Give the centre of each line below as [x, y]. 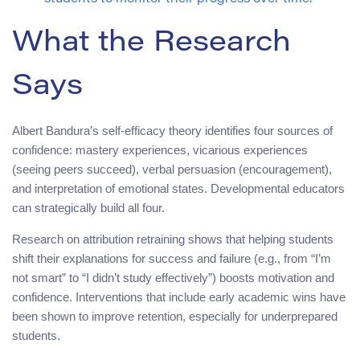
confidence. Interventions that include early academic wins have [179, 297]
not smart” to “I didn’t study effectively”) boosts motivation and [173, 278]
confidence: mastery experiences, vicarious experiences [160, 150]
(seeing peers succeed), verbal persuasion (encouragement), [172, 170]
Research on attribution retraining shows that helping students [173, 239]
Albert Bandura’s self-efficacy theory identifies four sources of [172, 131]
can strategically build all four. [88, 208]
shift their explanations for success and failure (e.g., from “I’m [172, 259]
